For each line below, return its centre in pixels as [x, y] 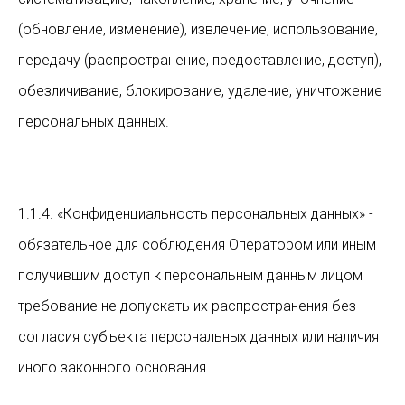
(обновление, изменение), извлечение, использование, [198, 29]
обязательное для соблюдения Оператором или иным [197, 245]
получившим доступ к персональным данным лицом [190, 275]
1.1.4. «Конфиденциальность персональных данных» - [196, 214]
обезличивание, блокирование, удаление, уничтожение [200, 91]
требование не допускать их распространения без [187, 306]
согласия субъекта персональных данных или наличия [198, 337]
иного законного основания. [114, 367]
